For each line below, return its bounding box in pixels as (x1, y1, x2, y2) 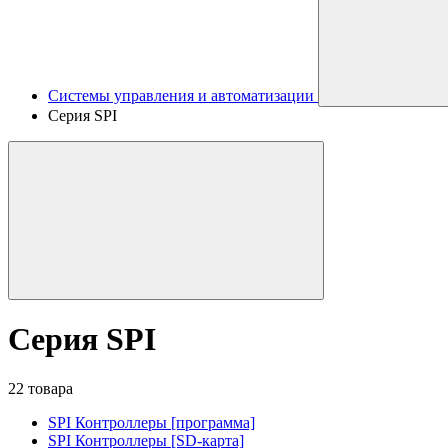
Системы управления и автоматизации (48, 87, 314, 104)
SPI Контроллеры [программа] (48, 413, 255, 431)
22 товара (8, 379, 73, 397)
